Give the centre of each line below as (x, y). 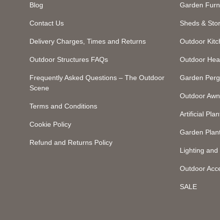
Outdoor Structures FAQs (69, 59)
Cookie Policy (50, 124)
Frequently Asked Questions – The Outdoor (97, 78)
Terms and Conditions (63, 106)
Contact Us (47, 23)
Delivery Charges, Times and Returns (88, 41)
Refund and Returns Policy (71, 142)
